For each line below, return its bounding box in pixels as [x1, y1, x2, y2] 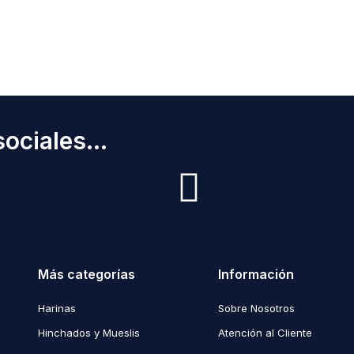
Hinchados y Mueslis [38, 326, 140, 340]
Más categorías [38, 266, 135, 283]
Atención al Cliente [218, 326, 312, 340]
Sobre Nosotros [218, 302, 295, 315]
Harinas [38, 302, 76, 315]
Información [218, 266, 294, 283]
